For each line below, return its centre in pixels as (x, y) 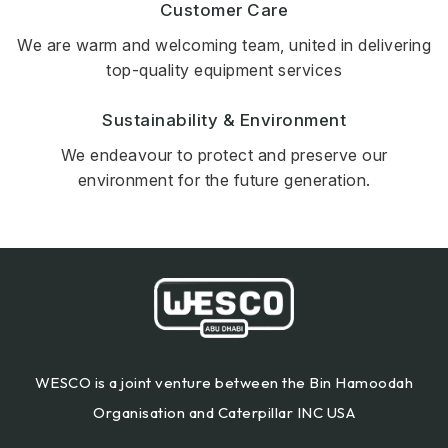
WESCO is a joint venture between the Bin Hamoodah (224, 382)
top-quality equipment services (224, 69)
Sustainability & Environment (224, 119)
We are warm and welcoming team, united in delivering (224, 44)
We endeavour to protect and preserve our (224, 154)
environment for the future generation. (224, 179)
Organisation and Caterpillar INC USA (224, 412)
